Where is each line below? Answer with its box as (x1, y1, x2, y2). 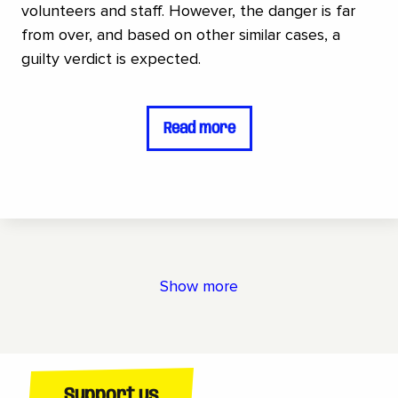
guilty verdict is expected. (21, 49, 201, 69)
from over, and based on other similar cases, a (21, 25, 340, 45)
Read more (163, 120, 235, 137)
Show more (160, 275, 238, 296)
